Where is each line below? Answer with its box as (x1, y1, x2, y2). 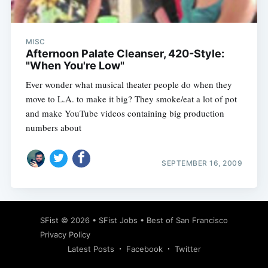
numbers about (25, 121, 81, 134)
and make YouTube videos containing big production (25, 107, 224, 120)
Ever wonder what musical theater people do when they (25, 78, 232, 91)
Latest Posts (67, 244, 114, 254)
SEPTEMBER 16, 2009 (162, 158, 243, 167)
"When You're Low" (25, 59, 124, 72)
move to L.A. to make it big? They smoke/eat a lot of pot (25, 93, 237, 105)
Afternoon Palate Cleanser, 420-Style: (25, 47, 224, 60)
